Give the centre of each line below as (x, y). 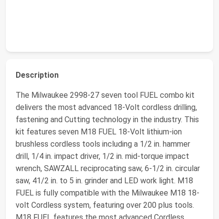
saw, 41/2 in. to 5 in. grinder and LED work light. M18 (104, 181)
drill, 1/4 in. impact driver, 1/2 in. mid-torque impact (102, 156)
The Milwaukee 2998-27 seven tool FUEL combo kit (105, 95)
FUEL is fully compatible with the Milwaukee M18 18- (108, 193)
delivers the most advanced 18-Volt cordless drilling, (106, 107)
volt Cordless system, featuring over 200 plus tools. (105, 205)
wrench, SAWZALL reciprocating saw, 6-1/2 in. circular (108, 168)
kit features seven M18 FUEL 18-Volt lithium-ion (99, 132)
